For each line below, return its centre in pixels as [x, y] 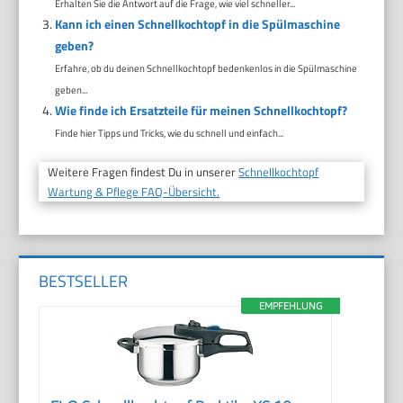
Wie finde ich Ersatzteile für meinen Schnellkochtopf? [201, 110]
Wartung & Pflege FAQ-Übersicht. [134, 191]
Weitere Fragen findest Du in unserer [143, 171]
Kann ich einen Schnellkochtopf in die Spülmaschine [197, 23]
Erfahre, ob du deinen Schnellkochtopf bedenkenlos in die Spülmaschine [206, 67]
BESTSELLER [84, 282]
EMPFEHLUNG [290, 306]
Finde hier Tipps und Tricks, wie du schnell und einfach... [169, 132]
